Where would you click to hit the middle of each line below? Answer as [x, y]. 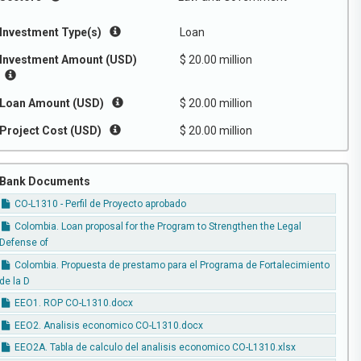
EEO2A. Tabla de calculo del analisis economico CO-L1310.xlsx [154, 348]
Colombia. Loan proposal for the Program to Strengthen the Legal [157, 226]
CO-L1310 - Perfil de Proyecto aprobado [100, 204]
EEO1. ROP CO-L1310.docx [73, 303]
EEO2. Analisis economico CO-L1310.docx [108, 325]
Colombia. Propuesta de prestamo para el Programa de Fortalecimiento [171, 265]
